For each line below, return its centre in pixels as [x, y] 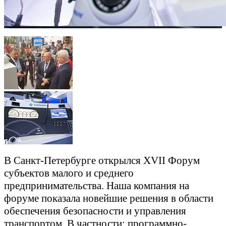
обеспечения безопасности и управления [95, 211]
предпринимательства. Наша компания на [97, 185]
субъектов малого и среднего [69, 173]
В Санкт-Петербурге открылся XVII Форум [102, 160]
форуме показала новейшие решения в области [109, 198]
